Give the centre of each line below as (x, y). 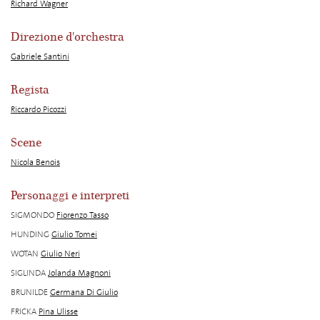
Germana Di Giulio (84, 292)
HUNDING (30, 235)
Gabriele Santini (40, 57)
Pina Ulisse (58, 312)
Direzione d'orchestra (67, 37)
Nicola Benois (35, 162)
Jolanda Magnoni (79, 273)
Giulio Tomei (74, 235)
